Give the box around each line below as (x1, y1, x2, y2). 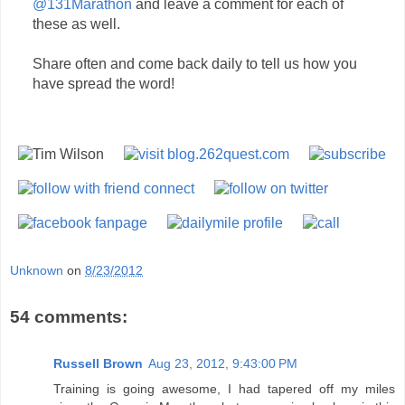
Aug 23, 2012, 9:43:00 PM (148, 356, 297, 372)
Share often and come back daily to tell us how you (32, 56, 357, 72)
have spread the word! (32, 76, 174, 92)
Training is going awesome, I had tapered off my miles (53, 381, 395, 397)
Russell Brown (53, 356, 143, 372)
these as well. (32, 16, 120, 33)
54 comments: (10, 306, 127, 326)
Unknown (10, 262, 63, 278)
